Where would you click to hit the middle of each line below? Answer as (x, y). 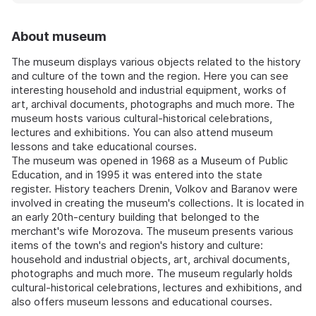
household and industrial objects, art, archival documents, (151, 260)
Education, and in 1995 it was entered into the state (137, 175)
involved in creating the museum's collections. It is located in (158, 203)
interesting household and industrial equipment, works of (149, 90)
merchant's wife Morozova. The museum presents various (152, 231)
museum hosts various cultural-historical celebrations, (142, 119)
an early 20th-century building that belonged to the (135, 217)
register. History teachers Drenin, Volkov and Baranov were (154, 189)
